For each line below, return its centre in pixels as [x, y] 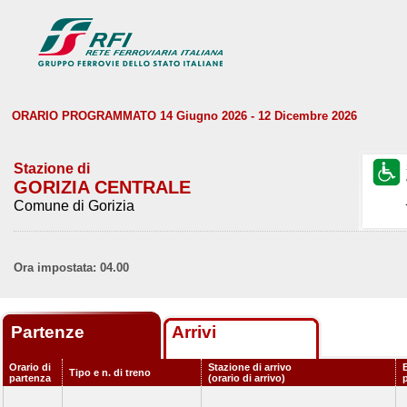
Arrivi [194, 332]
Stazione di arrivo [250, 367]
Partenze [50, 332]
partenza [30, 378]
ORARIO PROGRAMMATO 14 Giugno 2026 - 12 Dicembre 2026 [184, 116]
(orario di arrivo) [247, 378]
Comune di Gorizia [74, 206]
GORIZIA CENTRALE [102, 187]
